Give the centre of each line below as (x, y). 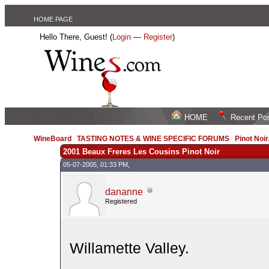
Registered (121, 201)
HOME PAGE (53, 19)
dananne (124, 192)
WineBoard (53, 139)
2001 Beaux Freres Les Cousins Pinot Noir (141, 151)
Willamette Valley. (129, 248)
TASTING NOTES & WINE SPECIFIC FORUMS (153, 139)
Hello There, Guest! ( (76, 37)
